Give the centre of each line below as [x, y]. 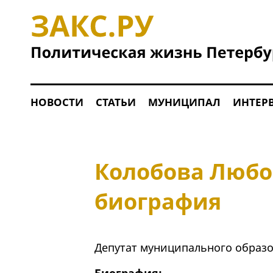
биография [158, 202]
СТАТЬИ [115, 102]
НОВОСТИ [57, 102]
